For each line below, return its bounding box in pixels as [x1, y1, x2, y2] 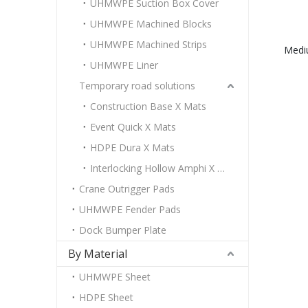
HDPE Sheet [79, 291, 133, 304]
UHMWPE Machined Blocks [90, 17, 212, 30]
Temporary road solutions [79, 79, 195, 92]
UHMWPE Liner [90, 58, 158, 71]
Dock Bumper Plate [79, 223, 166, 236]
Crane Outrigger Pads [79, 182, 175, 195]
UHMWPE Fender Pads [79, 203, 181, 216]
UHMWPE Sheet [79, 270, 151, 283]
